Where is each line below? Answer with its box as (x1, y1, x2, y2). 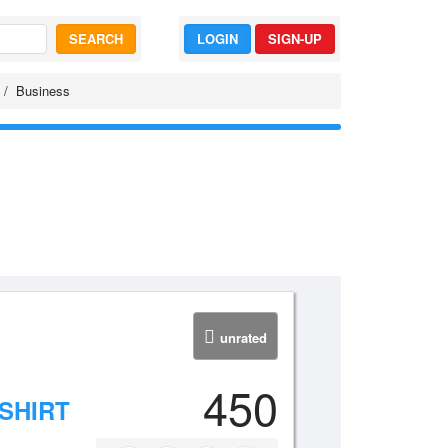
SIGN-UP (267, 29, 322, 48)
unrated (219, 328, 267, 347)
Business (16, 81, 70, 100)
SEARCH (68, 29, 123, 48)
